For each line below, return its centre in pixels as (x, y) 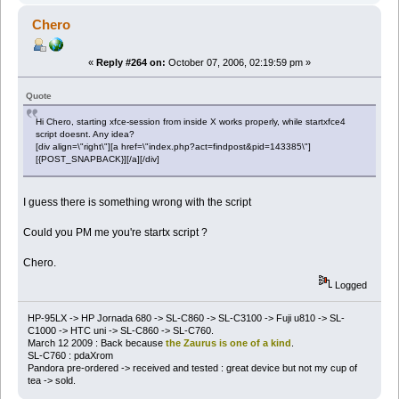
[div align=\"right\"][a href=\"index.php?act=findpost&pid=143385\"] (174, 147)
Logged (350, 285)
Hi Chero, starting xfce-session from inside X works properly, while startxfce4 (191, 122)
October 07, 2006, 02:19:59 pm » (238, 63)
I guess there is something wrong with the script (140, 203)
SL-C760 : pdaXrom (70, 355)
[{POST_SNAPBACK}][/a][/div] (98, 159)
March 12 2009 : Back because (96, 342)
